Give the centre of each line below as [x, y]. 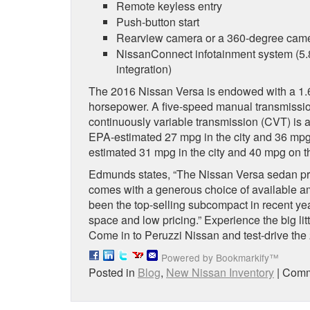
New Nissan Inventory [220, 272]
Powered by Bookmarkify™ [220, 257]
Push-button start [158, 21]
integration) [144, 69]
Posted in [113, 272]
